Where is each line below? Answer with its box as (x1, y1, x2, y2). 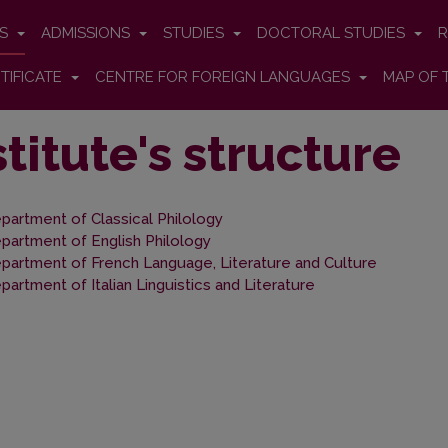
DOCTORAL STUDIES (257, 24, 409, 42)
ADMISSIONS (41, 24, 134, 42)
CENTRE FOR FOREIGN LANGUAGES (95, 68, 354, 86)
